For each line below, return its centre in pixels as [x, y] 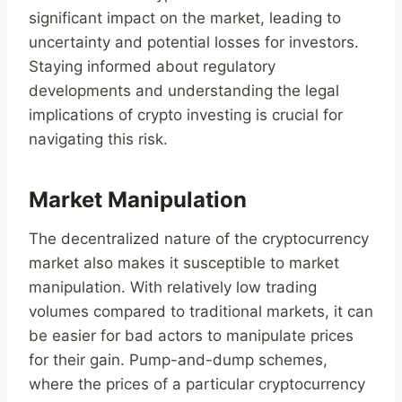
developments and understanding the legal [184, 91]
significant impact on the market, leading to [185, 18]
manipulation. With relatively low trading [173, 288]
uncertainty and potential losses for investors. [194, 43]
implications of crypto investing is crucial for [186, 115]
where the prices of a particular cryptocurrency [197, 385]
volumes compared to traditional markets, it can [201, 312]
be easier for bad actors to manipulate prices [191, 336]
